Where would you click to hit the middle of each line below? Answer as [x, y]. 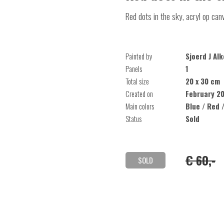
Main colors [140, 106]
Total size [137, 81]
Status [133, 119]
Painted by [139, 56]
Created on [139, 94]
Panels [134, 69]
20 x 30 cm [203, 81]
